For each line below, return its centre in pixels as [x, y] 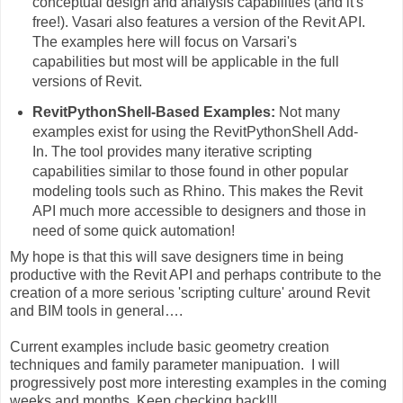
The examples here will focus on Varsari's [164, 41]
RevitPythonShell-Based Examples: [153, 112]
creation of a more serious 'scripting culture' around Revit [190, 292]
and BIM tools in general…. [96, 310]
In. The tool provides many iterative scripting [172, 151]
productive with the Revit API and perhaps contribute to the [196, 274]
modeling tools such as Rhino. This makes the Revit [197, 191]
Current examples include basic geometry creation [170, 346]
